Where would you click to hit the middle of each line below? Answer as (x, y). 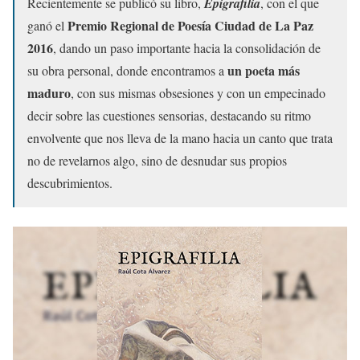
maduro (49, 92)
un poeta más (264, 70)
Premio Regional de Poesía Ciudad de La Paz (190, 25)
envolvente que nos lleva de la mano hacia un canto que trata (180, 137)
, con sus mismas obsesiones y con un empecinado (198, 92)
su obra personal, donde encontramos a (127, 70)
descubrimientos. (70, 182)
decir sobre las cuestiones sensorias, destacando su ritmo (169, 115)
